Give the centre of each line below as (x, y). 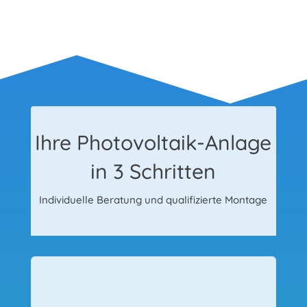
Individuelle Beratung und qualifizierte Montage (153, 200)
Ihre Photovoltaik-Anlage (153, 143)
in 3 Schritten (153, 172)
